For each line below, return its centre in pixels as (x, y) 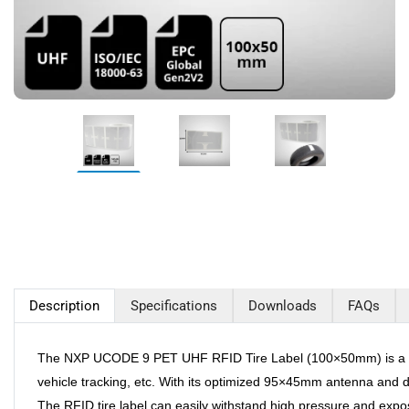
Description (64, 306)
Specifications (174, 306)
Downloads (283, 306)
